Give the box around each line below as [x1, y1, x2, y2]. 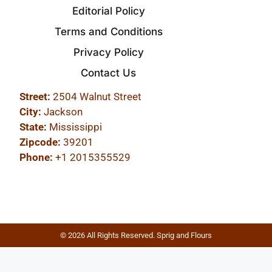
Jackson [41, 105, 83, 118]
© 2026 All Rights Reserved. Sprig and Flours [60, 230, 212, 240]
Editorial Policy [72, 4, 145, 17]
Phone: [19, 151, 53, 163]
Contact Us [81, 66, 137, 79]
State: [19, 120, 47, 133]
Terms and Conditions [54, 25, 163, 38]
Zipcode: [19, 135, 61, 148]
